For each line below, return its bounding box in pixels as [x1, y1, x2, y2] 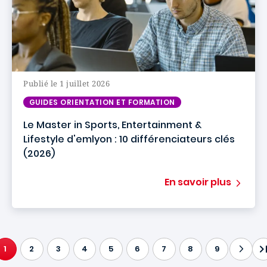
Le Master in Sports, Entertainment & [23, 118, 201, 132]
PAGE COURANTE [4, 250, 75, 262]
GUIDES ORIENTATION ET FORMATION [29, 97, 175, 107]
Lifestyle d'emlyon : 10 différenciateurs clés [23, 132, 235, 146]
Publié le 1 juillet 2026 [23, 78, 110, 89]
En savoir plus [164, 175, 231, 189]
